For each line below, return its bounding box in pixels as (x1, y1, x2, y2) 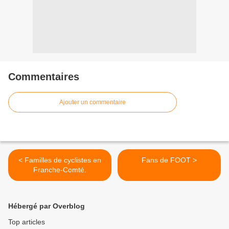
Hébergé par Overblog (8, 202, 85, 211)
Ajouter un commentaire (59, 99, 126, 106)
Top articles (8, 218, 45, 226)
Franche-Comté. (33, 166, 86, 174)
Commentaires (8, 71, 79, 83)
